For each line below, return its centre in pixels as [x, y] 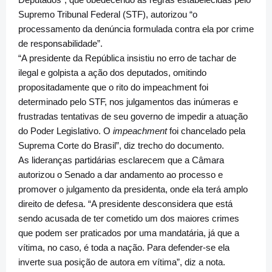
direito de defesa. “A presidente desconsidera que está [125, 204]
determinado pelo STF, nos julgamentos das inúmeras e [128, 102]
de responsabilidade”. [60, 43]
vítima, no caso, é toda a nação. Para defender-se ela [124, 247]
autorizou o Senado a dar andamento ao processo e [121, 175]
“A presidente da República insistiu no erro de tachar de [127, 58]
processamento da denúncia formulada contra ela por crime [136, 29]
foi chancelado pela [207, 131]
